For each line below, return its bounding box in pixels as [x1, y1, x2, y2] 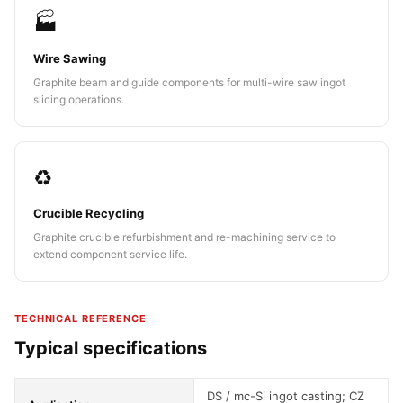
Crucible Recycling [33, 206, 144, 220]
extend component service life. [33, 247, 187, 261]
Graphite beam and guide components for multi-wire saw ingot [33, 76, 345, 89]
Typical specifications [14, 337, 207, 359]
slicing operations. [33, 93, 124, 106]
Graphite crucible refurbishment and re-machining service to [33, 230, 336, 244]
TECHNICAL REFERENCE [14, 312, 147, 325]
